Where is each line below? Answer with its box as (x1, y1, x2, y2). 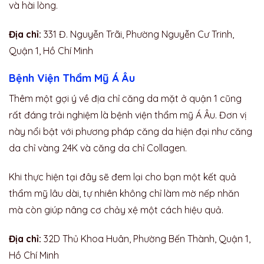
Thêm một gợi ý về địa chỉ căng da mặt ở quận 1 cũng (9, 92, 242, 104)
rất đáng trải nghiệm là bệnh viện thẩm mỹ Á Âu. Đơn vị (9, 108, 246, 121)
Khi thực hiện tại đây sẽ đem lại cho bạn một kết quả (9, 170, 236, 183)
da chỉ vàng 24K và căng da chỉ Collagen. (9, 141, 189, 154)
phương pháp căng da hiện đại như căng (73, 125, 252, 137)
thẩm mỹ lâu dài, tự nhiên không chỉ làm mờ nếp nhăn (9, 187, 239, 199)
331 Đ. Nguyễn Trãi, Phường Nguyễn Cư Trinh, (41, 28, 234, 41)
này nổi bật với (9, 125, 73, 137)
